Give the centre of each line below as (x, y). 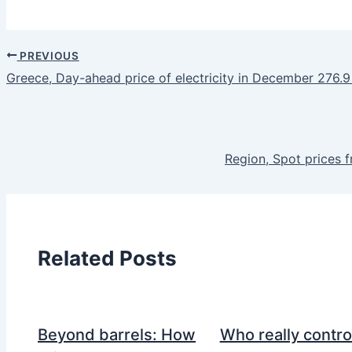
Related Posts (107, 258)
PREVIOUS (48, 55)
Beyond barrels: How (117, 334)
